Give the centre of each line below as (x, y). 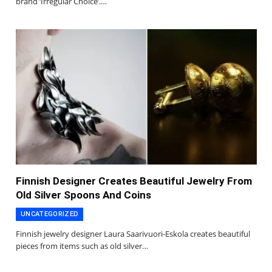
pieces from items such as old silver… (82, 246)
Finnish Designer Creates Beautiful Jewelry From (134, 181)
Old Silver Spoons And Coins (83, 195)
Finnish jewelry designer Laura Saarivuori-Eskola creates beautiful (133, 234)
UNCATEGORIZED (50, 214)
